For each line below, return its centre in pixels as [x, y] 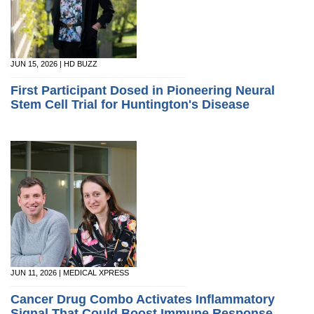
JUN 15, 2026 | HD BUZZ [54, 64]
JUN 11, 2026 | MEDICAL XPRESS [70, 273]
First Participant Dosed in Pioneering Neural [143, 90]
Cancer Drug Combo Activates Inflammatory [143, 299]
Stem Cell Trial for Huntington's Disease [130, 104]
